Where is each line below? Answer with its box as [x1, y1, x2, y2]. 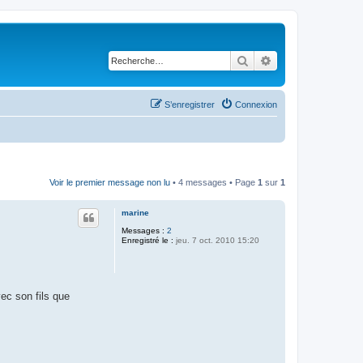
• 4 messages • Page [170, 177, 258, 187]
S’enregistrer [164, 99, 215, 109]
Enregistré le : [122, 235, 173, 245]
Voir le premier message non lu [49, 177, 170, 187]
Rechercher [249, 53, 305, 67]
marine [122, 207, 149, 217]
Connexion [235, 99, 277, 109]
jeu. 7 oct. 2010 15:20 [173, 235, 259, 245]
